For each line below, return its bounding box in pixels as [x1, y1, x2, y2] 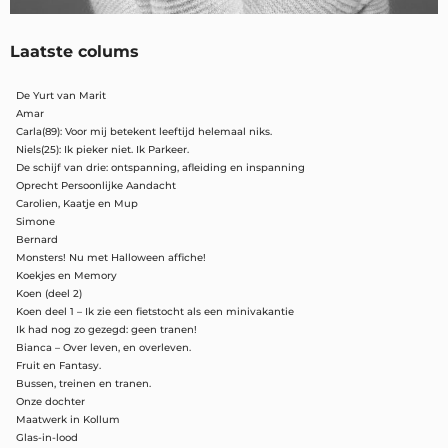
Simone [16, 215, 55, 229]
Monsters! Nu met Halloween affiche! [16, 251, 206, 265]
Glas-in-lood [16, 431, 78, 445]
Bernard [16, 233, 58, 247]
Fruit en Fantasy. [16, 359, 101, 373]
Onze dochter [16, 395, 85, 409]
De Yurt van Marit [16, 89, 106, 103]
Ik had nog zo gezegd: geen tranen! [16, 323, 197, 337]
